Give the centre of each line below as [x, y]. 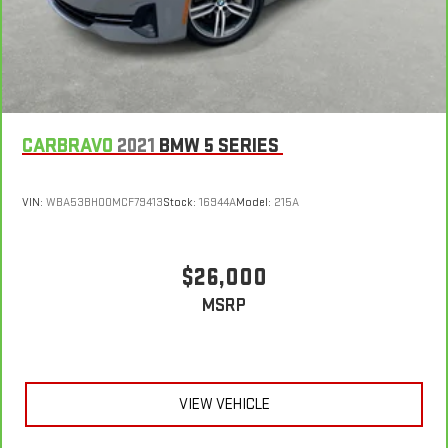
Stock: [181, 202]
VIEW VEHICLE [224, 404]
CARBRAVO [67, 146]
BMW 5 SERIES [219, 146]
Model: [255, 202]
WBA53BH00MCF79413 [104, 202]
